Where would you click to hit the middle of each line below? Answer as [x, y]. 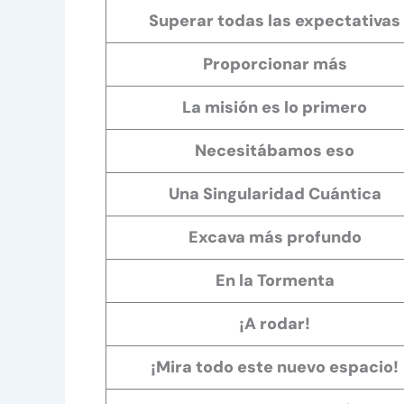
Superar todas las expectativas [275, 20]
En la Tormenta [275, 280]
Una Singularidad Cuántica [275, 193]
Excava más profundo [275, 237]
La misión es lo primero [275, 107]
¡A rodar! [275, 323]
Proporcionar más [275, 64]
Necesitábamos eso [275, 150]
